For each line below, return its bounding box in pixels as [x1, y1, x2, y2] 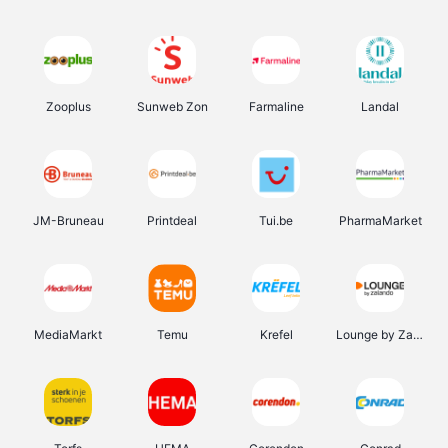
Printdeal [147, 213, 197, 228]
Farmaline [248, 99, 304, 114]
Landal [361, 99, 399, 114]
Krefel [259, 327, 293, 342]
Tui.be [259, 213, 293, 228]
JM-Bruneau [32, 213, 104, 228]
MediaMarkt [34, 327, 102, 342]
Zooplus [45, 99, 91, 114]
